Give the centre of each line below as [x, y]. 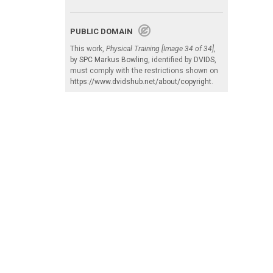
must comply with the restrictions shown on [144, 70]
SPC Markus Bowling [114, 59]
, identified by [171, 59]
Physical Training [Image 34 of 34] [160, 48]
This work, [88, 48]
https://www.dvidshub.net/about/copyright [141, 81]
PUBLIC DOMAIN [104, 31]
